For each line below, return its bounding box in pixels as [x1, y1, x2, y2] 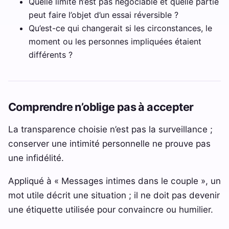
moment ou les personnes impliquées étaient [29, 36, 201, 47]
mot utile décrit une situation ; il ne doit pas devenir [8, 190, 220, 201]
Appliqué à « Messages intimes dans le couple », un [8, 175, 221, 187]
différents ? [29, 50, 73, 60]
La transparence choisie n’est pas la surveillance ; [8, 124, 213, 135]
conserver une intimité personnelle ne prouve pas [8, 138, 211, 149]
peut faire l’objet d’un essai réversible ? [29, 10, 178, 20]
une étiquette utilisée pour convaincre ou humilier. [8, 204, 213, 215]
